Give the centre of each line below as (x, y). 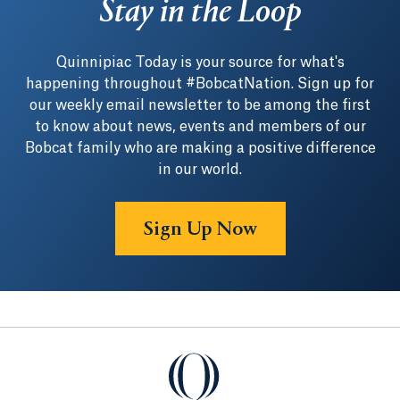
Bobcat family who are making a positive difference (200, 149)
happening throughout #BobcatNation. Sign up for (200, 84)
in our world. (200, 170)
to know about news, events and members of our (200, 127)
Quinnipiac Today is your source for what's (200, 63)
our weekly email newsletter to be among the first (200, 106)
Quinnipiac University (243, 361)
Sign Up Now (200, 230)
